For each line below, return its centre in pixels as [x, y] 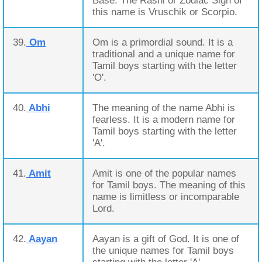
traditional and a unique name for [164, 54]
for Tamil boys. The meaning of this [169, 185]
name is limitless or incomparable [166, 197]
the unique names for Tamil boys [163, 251]
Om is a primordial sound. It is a [163, 42]
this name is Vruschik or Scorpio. [165, 12]
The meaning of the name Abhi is [164, 108]
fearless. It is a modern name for [164, 120]
